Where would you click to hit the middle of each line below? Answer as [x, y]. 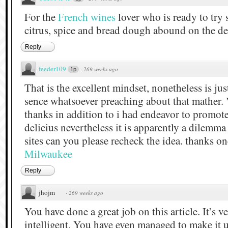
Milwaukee [48, 153]
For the [41, 17]
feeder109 [52, 68]
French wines [87, 17]
